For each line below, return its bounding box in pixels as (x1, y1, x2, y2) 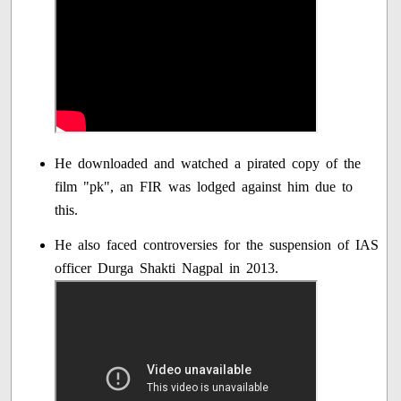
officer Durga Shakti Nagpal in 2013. (55, 260, 279, 276)
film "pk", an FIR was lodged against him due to (55, 178, 354, 194)
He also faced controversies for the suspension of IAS (55, 236, 380, 252)
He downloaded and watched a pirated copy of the (55, 155, 362, 171)
